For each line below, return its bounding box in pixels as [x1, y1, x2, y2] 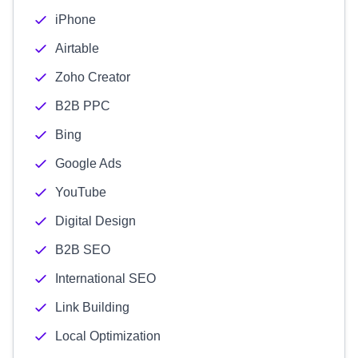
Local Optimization [55, 329, 161, 343]
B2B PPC [55, 99, 110, 113]
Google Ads [55, 157, 121, 170]
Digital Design [55, 214, 136, 228]
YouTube [55, 185, 106, 199]
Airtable [55, 42, 99, 55]
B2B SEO [55, 243, 110, 257]
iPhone [55, 13, 96, 26]
